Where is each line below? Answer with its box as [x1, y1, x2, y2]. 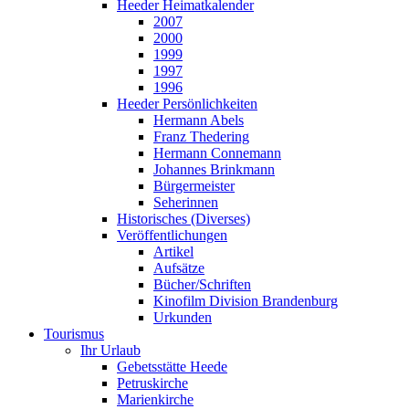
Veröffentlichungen [117, 227, 227, 244]
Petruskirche [117, 375, 188, 392]
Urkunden [153, 309, 212, 326]
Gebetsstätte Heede [117, 359, 227, 375]
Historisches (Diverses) [117, 211, 250, 227]
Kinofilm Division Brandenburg [153, 293, 338, 309]
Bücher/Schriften [153, 277, 251, 293]
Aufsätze [153, 260, 204, 277]
